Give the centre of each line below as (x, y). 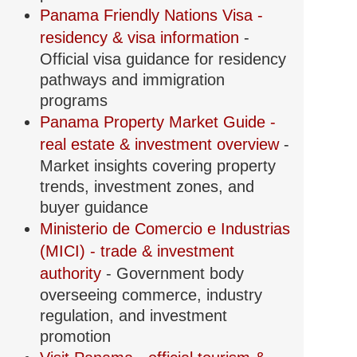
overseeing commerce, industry (151, 295)
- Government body (175, 274)
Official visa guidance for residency (163, 59)
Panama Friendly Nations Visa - (151, 16)
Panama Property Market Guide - (157, 122)
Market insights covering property (157, 166)
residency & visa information (141, 38)
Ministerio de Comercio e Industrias (165, 229)
